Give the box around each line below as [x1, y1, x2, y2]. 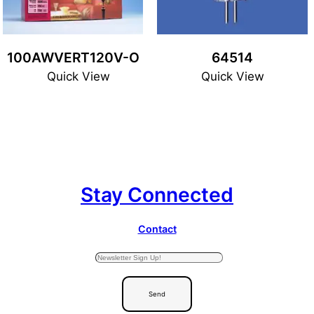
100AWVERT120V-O [6, 49, 139, 67]
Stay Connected [81, 182, 233, 207]
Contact [137, 223, 177, 235]
